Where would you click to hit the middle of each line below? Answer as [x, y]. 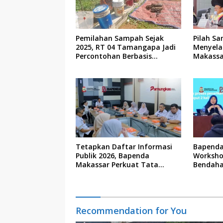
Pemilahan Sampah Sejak [120, 38]
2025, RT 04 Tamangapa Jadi [126, 47]
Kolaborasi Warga [107, 65]
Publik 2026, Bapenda [112, 155]
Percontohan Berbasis [114, 56]
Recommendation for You [131, 210]
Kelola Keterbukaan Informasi [128, 173]
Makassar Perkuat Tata [117, 164]
